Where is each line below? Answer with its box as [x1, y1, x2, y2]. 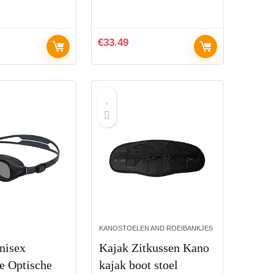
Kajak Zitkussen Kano [99, 240, 210, 254]
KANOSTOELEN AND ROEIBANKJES [99, 224, 213, 232]
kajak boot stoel [99, 257, 179, 272]
